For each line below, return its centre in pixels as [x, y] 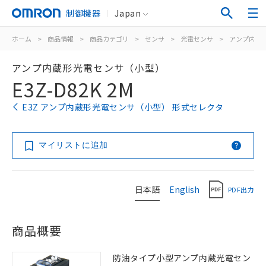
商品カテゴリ [109, 39]
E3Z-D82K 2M [73, 89]
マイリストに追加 [73, 145]
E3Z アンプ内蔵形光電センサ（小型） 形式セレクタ [123, 107]
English [184, 189]
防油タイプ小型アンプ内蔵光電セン [182, 258]
